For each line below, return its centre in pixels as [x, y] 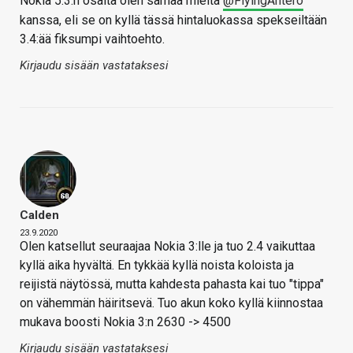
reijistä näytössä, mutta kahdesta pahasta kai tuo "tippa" [172, 284]
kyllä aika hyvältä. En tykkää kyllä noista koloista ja [157, 266]
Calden [39, 216]
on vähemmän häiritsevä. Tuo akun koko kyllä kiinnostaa [171, 303]
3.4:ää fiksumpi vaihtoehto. [92, 39]
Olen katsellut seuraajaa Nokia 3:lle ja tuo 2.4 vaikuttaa [167, 247]
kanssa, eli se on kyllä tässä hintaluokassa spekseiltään [173, 20]
